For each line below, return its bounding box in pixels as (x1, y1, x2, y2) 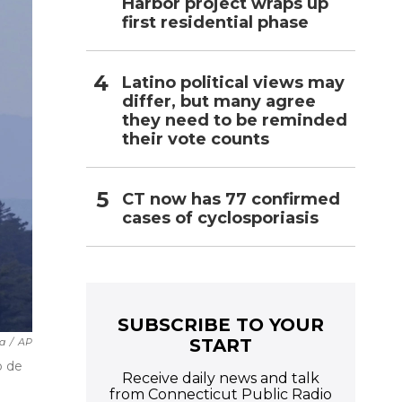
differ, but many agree (122, 91, 316, 111)
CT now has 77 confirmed (122, 188, 340, 209)
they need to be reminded (122, 109, 347, 130)
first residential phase (122, 12, 309, 32)
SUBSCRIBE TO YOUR (118, 313, 324, 336)
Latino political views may (122, 72, 345, 92)
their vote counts (122, 128, 269, 149)
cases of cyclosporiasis (122, 207, 319, 228)
